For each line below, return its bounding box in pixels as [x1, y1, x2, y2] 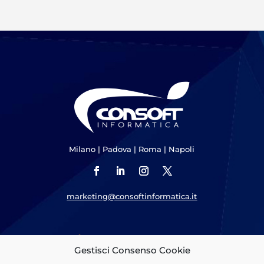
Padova [100, 144, 134, 154]
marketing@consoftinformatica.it [67, 191, 197, 201]
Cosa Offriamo [20, 232, 109, 247]
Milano [69, 144, 98, 154]
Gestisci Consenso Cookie [74, 245, 190, 256]
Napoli [166, 144, 195, 154]
